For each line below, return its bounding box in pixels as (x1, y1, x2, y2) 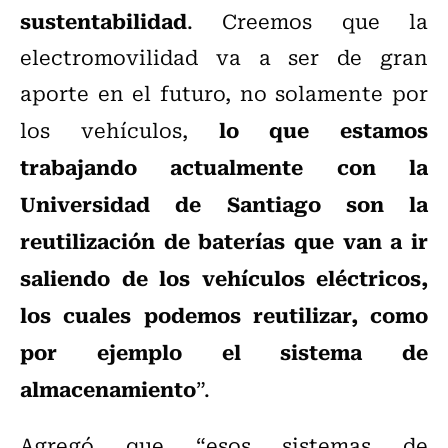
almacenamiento (20, 372, 196, 405)
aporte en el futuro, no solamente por (20, 77, 428, 109)
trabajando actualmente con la (20, 150, 428, 183)
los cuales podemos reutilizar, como (20, 298, 428, 331)
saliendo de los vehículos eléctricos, (20, 261, 428, 294)
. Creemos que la (187, 5, 428, 37)
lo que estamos (218, 113, 428, 146)
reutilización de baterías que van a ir (20, 224, 428, 257)
